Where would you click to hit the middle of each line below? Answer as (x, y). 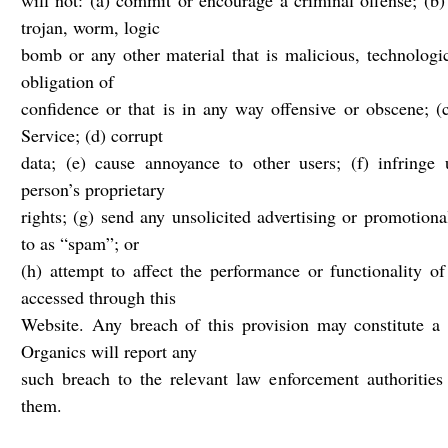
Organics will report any (109, 351)
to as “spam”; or (80, 243)
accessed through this (98, 297)
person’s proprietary (93, 189)
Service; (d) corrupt (92, 135)
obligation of (67, 81)
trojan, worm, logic (90, 27)
